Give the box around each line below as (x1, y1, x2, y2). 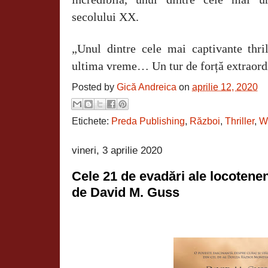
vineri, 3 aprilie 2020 (72, 144, 162, 157)
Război (190, 116, 220, 127)
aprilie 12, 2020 (192, 81, 258, 92)
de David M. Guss (72, 185, 179, 200)
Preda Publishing (111, 116, 185, 127)
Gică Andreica (117, 81, 176, 92)
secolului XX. (72, 10, 139, 24)
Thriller (225, 116, 254, 127)
